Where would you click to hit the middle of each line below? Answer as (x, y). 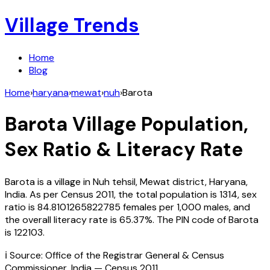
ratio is (21, 207)
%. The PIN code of (187, 219)
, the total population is (165, 194)
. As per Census (59, 194)
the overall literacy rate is (61, 219)
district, (191, 181)
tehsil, (125, 181)
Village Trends (72, 26)
